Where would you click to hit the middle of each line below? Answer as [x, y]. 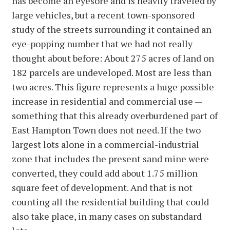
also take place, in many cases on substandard [107, 216]
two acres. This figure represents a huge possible [113, 87]
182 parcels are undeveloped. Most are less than [112, 72]
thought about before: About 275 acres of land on [113, 58]
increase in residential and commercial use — [107, 101]
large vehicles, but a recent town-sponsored [103, 15]
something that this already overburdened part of [115, 115]
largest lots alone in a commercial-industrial [106, 144]
